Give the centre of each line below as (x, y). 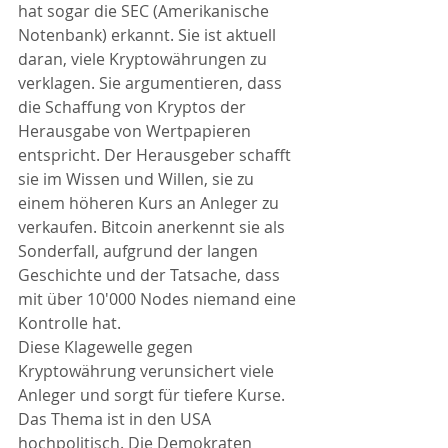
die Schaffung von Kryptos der (134, 107)
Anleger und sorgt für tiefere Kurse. (153, 395)
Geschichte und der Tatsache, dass (151, 275)
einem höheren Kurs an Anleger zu (150, 203)
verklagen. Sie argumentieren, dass (152, 83)
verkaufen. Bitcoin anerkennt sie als (153, 227)
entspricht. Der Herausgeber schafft (156, 155)
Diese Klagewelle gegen (107, 347)
